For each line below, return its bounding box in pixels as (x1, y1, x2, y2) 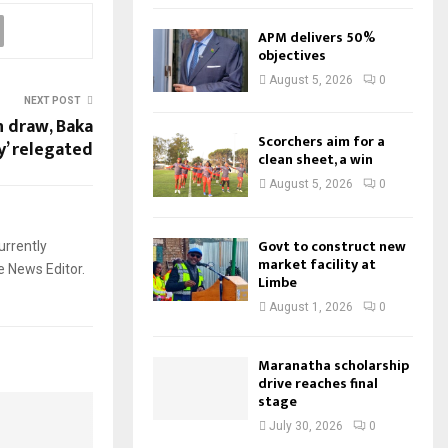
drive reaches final (258, 371, 378, 395)
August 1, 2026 (269, 299, 353, 314)
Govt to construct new (258, 234, 406, 258)
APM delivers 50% (258, 25, 375, 49)
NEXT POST (24, 94, 81, 106)
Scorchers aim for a (258, 130, 385, 154)
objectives (258, 43, 326, 67)
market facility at (258, 252, 376, 276)
